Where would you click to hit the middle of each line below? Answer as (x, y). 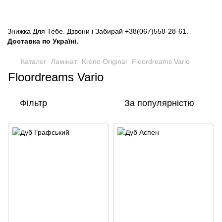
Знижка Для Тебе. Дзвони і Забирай (66, 31)
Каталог (33, 61)
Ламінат (64, 61)
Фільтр (33, 103)
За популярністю (159, 103)
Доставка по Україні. (43, 41)
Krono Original (104, 61)
